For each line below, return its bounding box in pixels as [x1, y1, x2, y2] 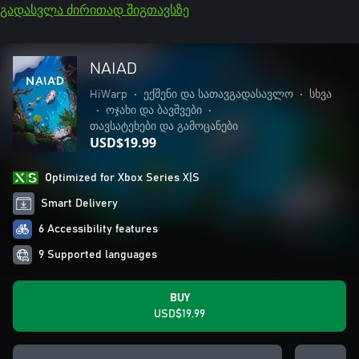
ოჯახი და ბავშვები [106, 105, 202, 116]
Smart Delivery [41, 198, 119, 209]
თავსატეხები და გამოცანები [90, 121, 238, 132]
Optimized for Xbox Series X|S [45, 172, 200, 184]
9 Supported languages [38, 249, 157, 260]
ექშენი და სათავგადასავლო [143, 89, 293, 100]
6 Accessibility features [38, 224, 158, 235]
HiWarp [90, 89, 127, 100]
